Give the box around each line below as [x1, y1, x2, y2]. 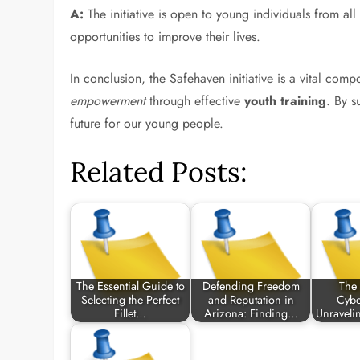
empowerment [70, 92, 146, 110]
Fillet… [114, 305, 147, 322]
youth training [244, 92, 327, 110]
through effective [145, 92, 245, 110]
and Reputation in [207, 292, 294, 309]
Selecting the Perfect [81, 292, 180, 309]
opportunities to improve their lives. [70, 27, 261, 46]
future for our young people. [70, 114, 224, 133]
